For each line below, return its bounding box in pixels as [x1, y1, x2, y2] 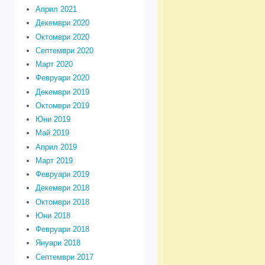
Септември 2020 [35, 46, 93, 55]
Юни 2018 [35, 211, 70, 220]
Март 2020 [35, 60, 73, 69]
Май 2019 [35, 128, 69, 138]
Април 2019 [35, 142, 77, 151]
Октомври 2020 [35, 32, 89, 41]
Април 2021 [35, 5, 77, 14]
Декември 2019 [35, 87, 89, 96]
